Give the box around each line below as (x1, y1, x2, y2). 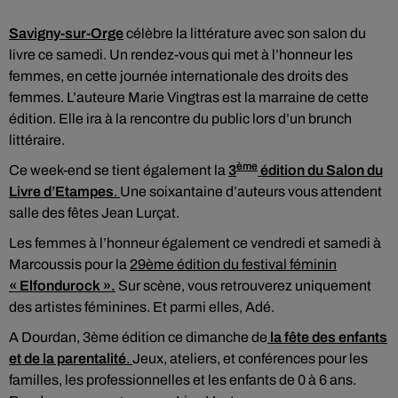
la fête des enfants (270, 330, 387, 345)
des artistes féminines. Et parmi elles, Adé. (9, 299, 275, 314)
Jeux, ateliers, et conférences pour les (132, 351, 368, 366)
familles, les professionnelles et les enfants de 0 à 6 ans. (9, 372, 356, 387)
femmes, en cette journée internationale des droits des (9, 68, 348, 84)
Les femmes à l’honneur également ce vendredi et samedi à (9, 235, 381, 251)
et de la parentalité (9, 351, 126, 366)
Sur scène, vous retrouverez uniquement (115, 278, 371, 293)
